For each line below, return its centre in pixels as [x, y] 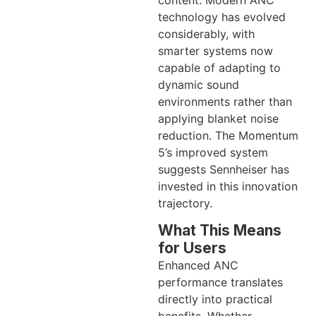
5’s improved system [213, 152]
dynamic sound [199, 84]
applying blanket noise [218, 118]
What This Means [220, 230]
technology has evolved [222, 17]
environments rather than [225, 101]
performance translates [220, 282]
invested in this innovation [228, 186]
